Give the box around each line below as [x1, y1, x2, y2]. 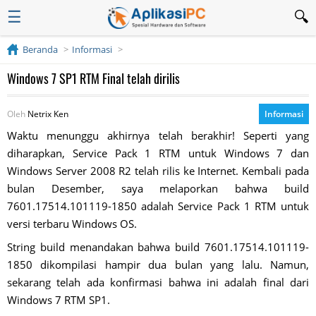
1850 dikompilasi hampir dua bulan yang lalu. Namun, [7, 257, 309, 272]
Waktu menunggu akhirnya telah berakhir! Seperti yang [7, 128, 309, 142]
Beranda [23, 43, 58, 56]
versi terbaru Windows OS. [7, 217, 137, 231]
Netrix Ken [28, 108, 68, 120]
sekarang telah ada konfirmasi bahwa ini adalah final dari [7, 275, 309, 289]
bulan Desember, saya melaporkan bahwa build [7, 181, 309, 195]
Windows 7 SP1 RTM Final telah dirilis [7, 69, 180, 87]
